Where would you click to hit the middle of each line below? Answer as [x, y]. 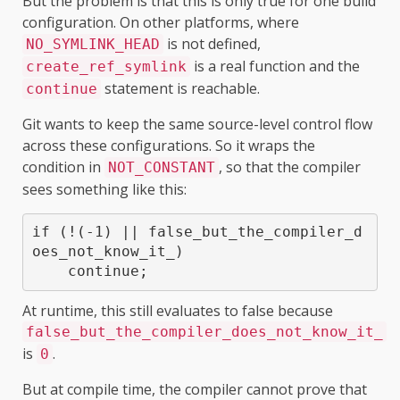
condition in [63, 167]
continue [62, 88]
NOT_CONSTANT [162, 167]
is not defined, [212, 43]
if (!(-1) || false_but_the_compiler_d [197, 232]
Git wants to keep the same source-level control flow [197, 124]
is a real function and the [275, 66]
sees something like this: [104, 189]
